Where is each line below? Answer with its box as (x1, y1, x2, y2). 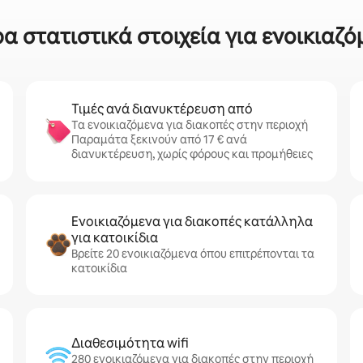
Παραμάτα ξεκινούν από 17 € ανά (71, 132, 247, 147)
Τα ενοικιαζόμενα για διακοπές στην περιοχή (71, 117, 308, 132)
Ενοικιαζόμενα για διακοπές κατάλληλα (71, 213, 313, 230)
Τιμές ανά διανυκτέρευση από (71, 100, 253, 117)
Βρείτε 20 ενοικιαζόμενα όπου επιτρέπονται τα (71, 246, 314, 261)
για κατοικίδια (71, 229, 158, 246)
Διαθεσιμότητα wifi (71, 335, 189, 352)
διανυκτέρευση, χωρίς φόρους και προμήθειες (71, 147, 313, 161)
